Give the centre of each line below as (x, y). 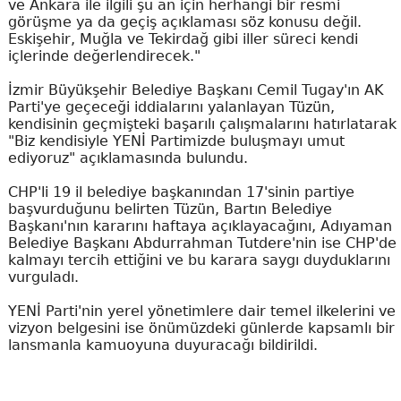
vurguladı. (43, 277)
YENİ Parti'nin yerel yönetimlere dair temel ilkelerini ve (201, 311)
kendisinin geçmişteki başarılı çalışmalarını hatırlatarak (202, 124)
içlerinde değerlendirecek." (104, 56)
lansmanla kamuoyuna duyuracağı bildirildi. (162, 346)
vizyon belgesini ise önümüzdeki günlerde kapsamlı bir (201, 328)
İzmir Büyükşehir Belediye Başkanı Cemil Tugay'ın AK (196, 90)
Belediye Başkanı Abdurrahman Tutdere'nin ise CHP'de (202, 243)
